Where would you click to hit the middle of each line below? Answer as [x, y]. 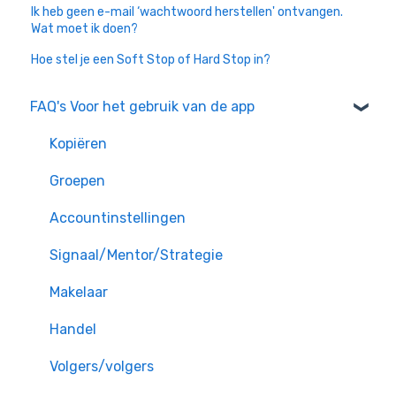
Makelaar [79, 292]
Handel [73, 329]
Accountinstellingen [118, 217]
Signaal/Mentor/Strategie [136, 255]
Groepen [77, 180]
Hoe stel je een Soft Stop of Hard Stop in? [151, 60]
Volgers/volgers [102, 366]
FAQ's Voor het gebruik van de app [142, 106]
